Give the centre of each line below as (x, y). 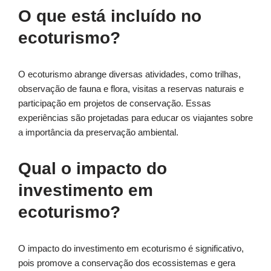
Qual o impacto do (93, 169)
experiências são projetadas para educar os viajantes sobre (135, 118)
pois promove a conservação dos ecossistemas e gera (127, 263)
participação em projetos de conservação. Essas (115, 103)
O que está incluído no (110, 16)
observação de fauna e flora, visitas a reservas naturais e (131, 89)
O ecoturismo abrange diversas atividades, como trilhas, (129, 74)
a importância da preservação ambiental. (98, 132)
